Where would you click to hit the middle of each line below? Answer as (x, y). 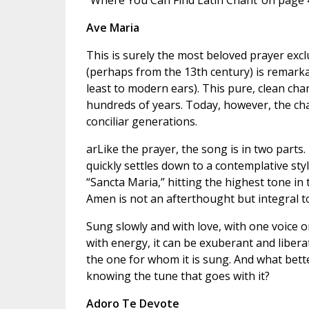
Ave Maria (112, 28)
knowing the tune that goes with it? (178, 276)
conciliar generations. (141, 122)
